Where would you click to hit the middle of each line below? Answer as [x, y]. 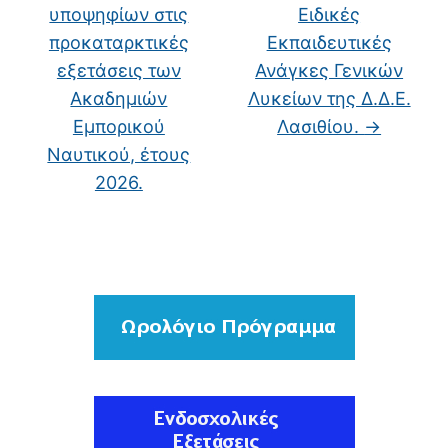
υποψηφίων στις [119, 14]
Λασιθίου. [321, 126]
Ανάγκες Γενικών [329, 70]
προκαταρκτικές [118, 42]
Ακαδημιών [119, 98]
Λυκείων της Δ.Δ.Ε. [329, 98]
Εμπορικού [118, 126]
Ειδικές [329, 14]
